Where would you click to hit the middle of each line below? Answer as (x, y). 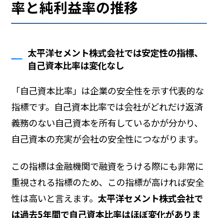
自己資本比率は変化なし (76, 65)
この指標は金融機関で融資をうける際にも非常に (107, 166)
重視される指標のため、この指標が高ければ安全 (107, 182)
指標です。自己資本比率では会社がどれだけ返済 (107, 106)
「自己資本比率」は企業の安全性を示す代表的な (107, 90)
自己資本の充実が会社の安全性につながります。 (107, 138)
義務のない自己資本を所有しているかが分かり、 (107, 122)
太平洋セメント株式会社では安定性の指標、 (116, 52)
